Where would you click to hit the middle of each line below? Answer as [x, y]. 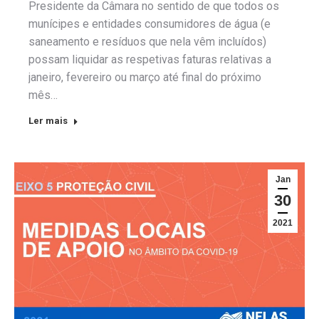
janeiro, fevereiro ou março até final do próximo [145, 77]
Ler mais [48, 120]
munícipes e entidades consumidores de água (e [150, 23]
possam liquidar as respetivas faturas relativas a [150, 59]
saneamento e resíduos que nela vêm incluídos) [147, 41]
